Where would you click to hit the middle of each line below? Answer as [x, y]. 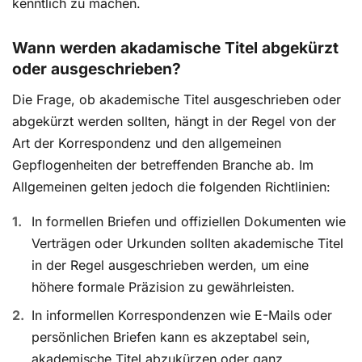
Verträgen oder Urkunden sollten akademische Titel [187, 244]
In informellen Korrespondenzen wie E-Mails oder [182, 316]
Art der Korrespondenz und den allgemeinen [147, 143]
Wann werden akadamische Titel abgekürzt [175, 48]
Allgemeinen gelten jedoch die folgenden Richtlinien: [171, 187]
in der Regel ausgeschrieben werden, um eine [170, 265]
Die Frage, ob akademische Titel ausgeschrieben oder [177, 100]
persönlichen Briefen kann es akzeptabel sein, [171, 337]
